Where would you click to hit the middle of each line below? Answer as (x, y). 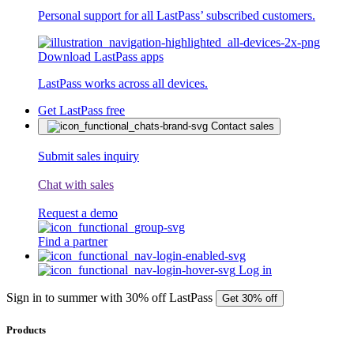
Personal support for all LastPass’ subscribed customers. (177, 15)
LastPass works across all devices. (123, 83)
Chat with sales (76, 185)
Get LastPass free (81, 110)
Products (26, 330)
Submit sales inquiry (88, 156)
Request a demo (78, 213)
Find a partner (73, 241)
